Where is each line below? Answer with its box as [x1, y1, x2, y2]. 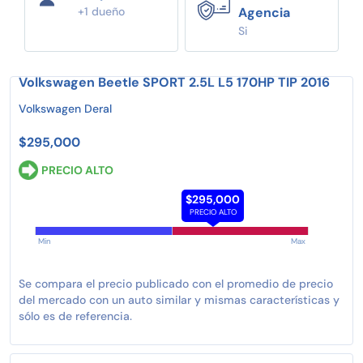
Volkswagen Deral [19, 100, 112, 116]
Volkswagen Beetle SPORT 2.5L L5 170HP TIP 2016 [19, 73, 330, 91]
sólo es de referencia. [19, 308, 132, 323]
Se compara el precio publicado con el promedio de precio [19, 275, 333, 291]
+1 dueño [78, 3, 125, 19]
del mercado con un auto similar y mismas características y [19, 292, 340, 307]
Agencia [238, 3, 290, 21]
